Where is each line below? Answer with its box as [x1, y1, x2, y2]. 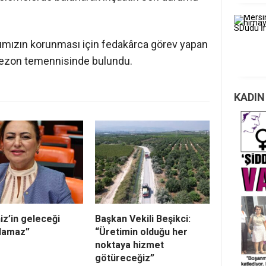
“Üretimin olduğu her [95, 226, 188, 238]
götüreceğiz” [95, 252, 154, 264]
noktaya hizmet [95, 239, 164, 251]
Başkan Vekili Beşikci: [95, 213, 191, 225]
